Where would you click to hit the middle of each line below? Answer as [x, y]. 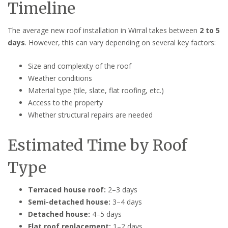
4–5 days [106, 214]
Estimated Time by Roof [97, 145]
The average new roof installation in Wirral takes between [104, 30]
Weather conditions [60, 78]
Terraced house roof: [67, 189]
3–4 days [126, 202]
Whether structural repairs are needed [90, 115]
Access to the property [65, 102]
